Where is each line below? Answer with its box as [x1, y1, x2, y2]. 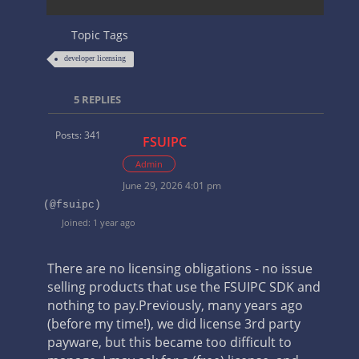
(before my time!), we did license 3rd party [46, 315, 301, 333]
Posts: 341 [55, 128, 102, 142]
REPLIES [79, 92, 122, 107]
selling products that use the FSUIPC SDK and [46, 278, 321, 296]
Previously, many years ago [138, 296, 303, 314]
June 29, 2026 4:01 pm [122, 179, 221, 192]
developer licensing [63, 54, 126, 63]
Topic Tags [71, 27, 129, 42]
